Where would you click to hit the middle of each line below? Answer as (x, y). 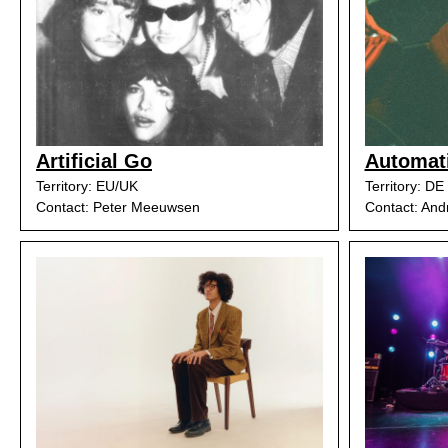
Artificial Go (94, 161)
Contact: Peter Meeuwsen (118, 207)
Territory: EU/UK (87, 186)
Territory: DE (404, 186)
